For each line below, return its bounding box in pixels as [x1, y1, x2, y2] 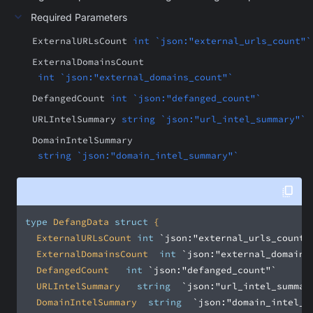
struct [115, 216, 148, 228]
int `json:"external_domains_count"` [38, 71, 233, 83]
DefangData [48, 216, 115, 228]
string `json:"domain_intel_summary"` [38, 150, 239, 161]
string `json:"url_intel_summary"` [122, 113, 306, 125]
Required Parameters [31, 10, 127, 23]
